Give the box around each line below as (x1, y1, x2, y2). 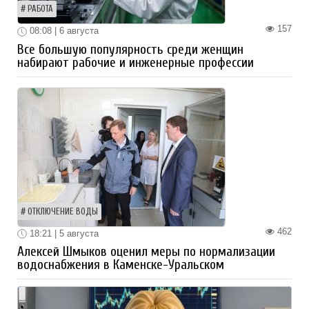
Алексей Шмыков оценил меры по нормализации (17, 244, 275, 260)
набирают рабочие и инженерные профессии (17, 54, 254, 70)
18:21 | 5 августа (27, 228, 99, 239)
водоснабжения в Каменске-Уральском (17, 257, 224, 273)
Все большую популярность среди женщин (17, 41, 243, 57)
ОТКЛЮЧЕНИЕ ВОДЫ (28, 206, 98, 217)
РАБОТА (28, 4, 53, 14)
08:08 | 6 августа (27, 26, 99, 37)
